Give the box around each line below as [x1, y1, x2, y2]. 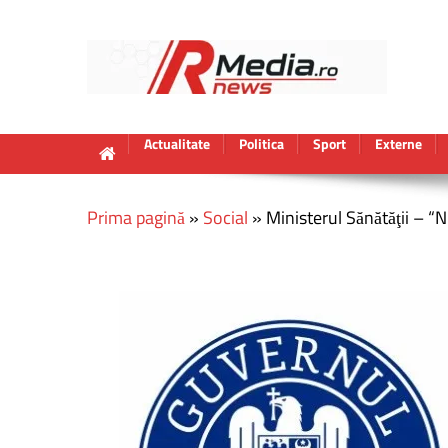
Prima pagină [87, 204, 185, 231]
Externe [375, 133, 422, 154]
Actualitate [144, 133, 210, 154]
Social [203, 204, 248, 231]
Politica [239, 133, 284, 154]
